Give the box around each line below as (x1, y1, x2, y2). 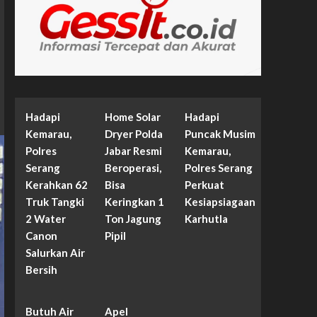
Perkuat (184, 178, 224, 192)
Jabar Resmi (105, 144, 163, 158)
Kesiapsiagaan (184, 195, 255, 209)
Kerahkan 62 (25, 178, 88, 192)
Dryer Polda (105, 127, 163, 141)
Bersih (25, 263, 57, 277)
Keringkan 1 (105, 195, 165, 209)
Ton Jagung (105, 212, 162, 226)
